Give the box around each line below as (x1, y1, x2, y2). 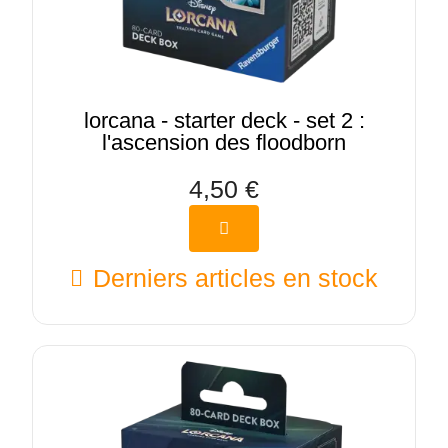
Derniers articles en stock (93, 264, 378, 293)
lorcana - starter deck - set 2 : (83, 107, 365, 133)
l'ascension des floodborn (102, 129, 346, 155)
